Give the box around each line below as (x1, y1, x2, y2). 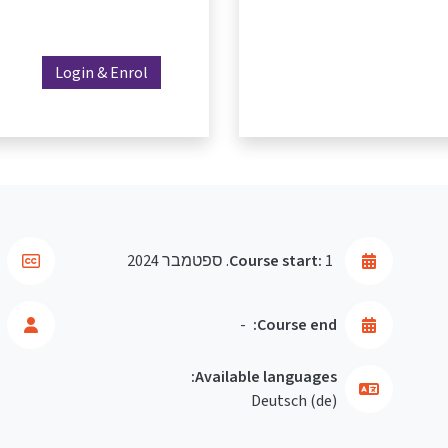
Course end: (257, 313, 337, 335)
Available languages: (195, 365, 337, 387)
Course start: (229, 249, 322, 271)
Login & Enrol (55, 61, 148, 83)
